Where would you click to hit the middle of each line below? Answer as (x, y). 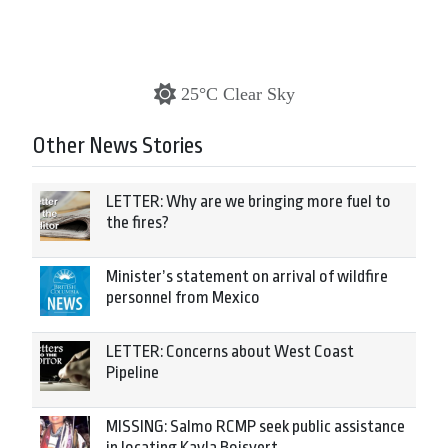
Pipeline (132, 372)
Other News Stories (117, 146)
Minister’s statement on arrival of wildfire (247, 276)
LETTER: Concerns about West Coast (230, 351)
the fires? (137, 222)
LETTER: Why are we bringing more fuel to (248, 201)
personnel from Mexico (183, 297)
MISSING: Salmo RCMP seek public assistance (255, 426)
